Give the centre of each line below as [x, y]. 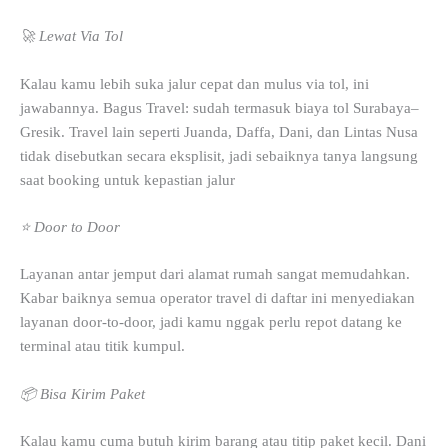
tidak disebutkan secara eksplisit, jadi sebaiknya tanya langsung [219, 155]
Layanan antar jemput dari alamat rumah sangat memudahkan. [215, 274]
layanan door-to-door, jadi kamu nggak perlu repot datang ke [211, 322]
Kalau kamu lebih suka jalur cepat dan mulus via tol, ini [194, 83]
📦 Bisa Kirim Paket [82, 393]
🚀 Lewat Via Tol [71, 36]
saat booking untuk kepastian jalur [127, 179]
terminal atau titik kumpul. [102, 346]
